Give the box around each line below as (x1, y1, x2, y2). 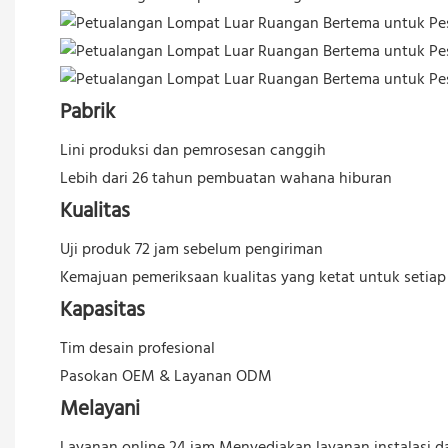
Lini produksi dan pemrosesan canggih (60, 138, 326, 165)
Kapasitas (60, 294, 145, 328)
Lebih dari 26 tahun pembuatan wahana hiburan (60, 166, 392, 193)
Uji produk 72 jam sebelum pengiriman (60, 237, 323, 264)
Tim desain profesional (60, 336, 215, 363)
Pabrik (60, 96, 115, 130)
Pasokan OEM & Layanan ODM (60, 364, 272, 391)
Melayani (60, 393, 140, 427)
